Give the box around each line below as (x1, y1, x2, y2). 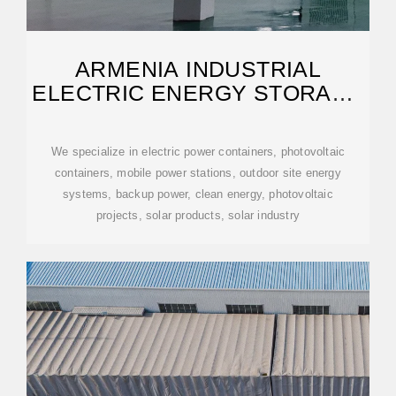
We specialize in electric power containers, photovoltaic (50, 145, 346, 158)
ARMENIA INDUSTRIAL (74, 57, 322, 81)
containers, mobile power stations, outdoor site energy (55, 166, 341, 179)
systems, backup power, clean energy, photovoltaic (63, 187, 333, 201)
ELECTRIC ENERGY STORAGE (32, 80, 364, 105)
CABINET (148, 104, 247, 129)
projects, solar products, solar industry (96, 209, 300, 222)
